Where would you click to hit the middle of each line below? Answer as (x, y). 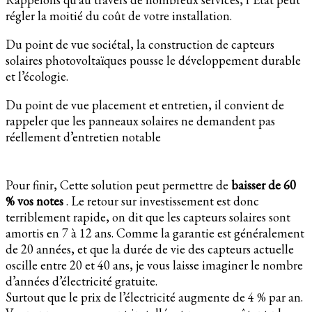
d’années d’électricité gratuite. (81, 281)
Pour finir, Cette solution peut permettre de (118, 185)
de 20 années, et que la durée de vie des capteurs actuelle (150, 249)
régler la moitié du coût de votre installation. (119, 15)
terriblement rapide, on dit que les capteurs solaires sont (148, 217)
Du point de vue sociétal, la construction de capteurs (140, 44)
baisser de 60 (264, 185)
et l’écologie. (37, 76)
